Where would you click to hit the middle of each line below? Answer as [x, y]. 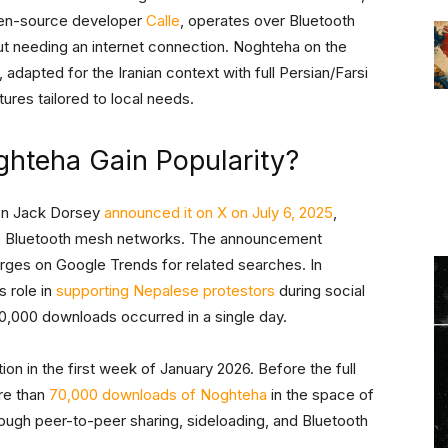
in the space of [320, 395]
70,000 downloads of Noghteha [158, 395]
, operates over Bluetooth [267, 21]
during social [320, 291]
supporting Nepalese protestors [165, 291]
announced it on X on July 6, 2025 [218, 213]
